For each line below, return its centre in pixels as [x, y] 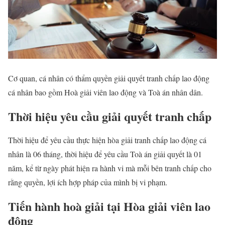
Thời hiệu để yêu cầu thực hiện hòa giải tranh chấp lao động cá [107, 140]
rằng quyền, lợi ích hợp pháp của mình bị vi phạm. [88, 182]
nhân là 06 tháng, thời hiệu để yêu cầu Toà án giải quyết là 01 [105, 154]
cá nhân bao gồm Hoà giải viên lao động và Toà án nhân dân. [105, 92]
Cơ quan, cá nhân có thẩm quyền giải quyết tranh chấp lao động [109, 78]
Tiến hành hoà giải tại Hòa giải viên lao [109, 206]
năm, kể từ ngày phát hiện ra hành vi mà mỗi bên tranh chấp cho [110, 168]
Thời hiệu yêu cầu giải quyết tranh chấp [110, 116]
